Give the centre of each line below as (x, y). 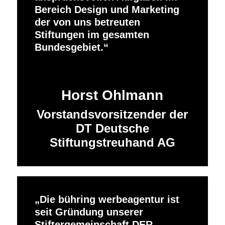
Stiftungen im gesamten (92, 34)
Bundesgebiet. (69, 47)
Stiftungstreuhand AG (112, 142)
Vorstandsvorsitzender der (113, 114)
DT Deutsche (112, 128)
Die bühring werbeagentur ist (109, 200)
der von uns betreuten (87, 22)
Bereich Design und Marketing (107, 9)
